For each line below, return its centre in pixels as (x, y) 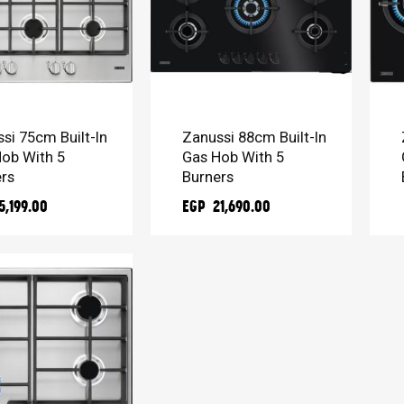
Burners (208, 176)
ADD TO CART (225, 82)
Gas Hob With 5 (234, 156)
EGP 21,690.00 (227, 206)
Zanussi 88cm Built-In (255, 137)
